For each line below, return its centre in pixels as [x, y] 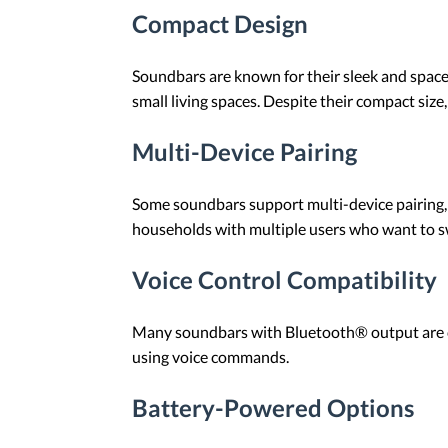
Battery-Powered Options [273, 407]
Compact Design [220, 24]
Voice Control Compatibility [284, 279]
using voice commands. [210, 356]
